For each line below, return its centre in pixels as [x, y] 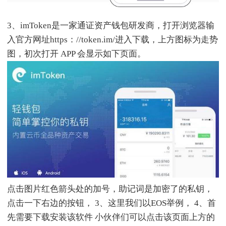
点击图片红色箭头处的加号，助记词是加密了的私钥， [110, 189]
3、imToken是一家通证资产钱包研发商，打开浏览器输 [111, 25]
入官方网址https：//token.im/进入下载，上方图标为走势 [112, 39]
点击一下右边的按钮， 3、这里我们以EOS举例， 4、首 [111, 203]
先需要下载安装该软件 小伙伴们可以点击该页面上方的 [111, 217]
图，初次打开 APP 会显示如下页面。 [76, 53]
